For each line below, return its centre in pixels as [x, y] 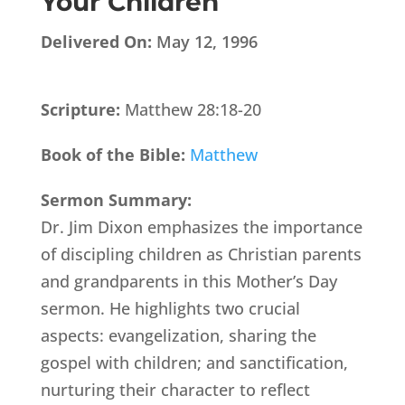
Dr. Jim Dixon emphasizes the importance [201, 227]
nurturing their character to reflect [175, 390]
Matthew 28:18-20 [193, 110]
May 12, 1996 [204, 42]
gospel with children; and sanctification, [194, 363]
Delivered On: [96, 42]
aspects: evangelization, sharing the [178, 336]
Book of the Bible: [115, 155]
